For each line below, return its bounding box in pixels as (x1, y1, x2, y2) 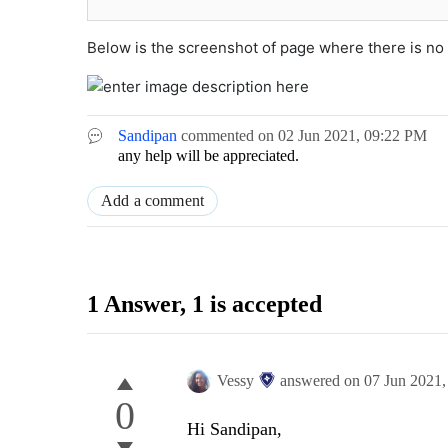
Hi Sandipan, (187, 419, 282, 440)
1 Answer (87, 291, 180, 318)
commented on (181, 127, 278, 145)
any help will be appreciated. (118, 147, 299, 165)
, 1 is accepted (180, 291, 322, 318)
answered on (280, 372, 364, 390)
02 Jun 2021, (278, 127, 364, 145)
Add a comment (101, 192, 205, 210)
